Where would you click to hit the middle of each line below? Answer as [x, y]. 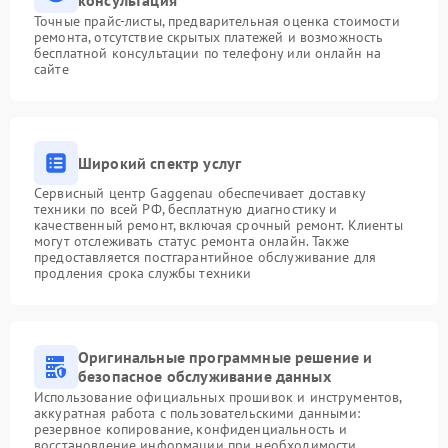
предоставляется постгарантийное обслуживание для [205, 257]
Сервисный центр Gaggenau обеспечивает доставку [199, 193]
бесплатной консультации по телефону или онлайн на [208, 53]
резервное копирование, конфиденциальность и [191, 429]
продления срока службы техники [143, 273]
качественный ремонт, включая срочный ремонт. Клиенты [218, 225]
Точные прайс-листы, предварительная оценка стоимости [217, 21]
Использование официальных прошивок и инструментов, [218, 397]
